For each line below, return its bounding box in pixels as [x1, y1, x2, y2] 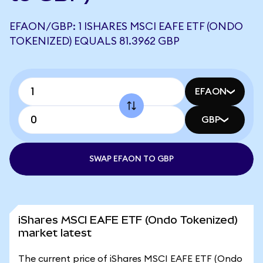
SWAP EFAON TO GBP [89, 155, 174, 163]
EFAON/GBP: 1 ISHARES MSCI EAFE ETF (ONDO [9, 21, 243, 32]
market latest [18, 227, 92, 239]
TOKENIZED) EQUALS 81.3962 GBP [9, 36, 180, 46]
